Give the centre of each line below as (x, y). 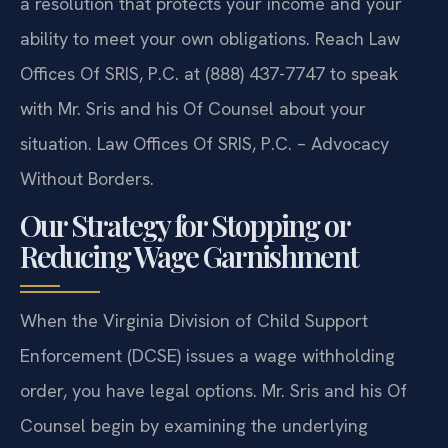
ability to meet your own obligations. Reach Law (210, 38)
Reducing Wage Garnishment (189, 256)
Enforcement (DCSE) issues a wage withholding (207, 356)
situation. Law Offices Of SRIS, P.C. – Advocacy (204, 143)
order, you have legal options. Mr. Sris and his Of (213, 391)
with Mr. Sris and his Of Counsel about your (193, 108)
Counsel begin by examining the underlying (194, 426)
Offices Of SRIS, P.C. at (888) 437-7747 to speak (209, 73)
